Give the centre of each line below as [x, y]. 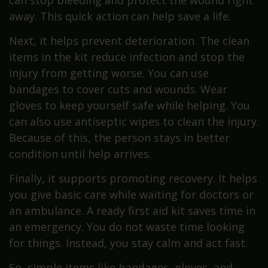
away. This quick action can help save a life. [120, 16]
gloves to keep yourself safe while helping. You [130, 105]
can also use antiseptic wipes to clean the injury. [134, 121]
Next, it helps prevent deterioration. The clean [129, 40]
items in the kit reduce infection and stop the [127, 57]
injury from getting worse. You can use [109, 73]
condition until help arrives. [80, 153]
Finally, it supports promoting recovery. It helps [133, 178]
